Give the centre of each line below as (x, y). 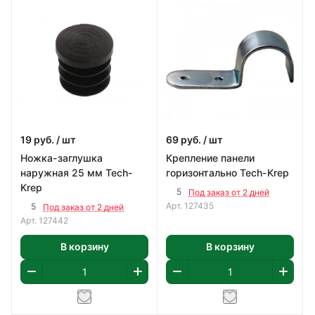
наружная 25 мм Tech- (77, 172)
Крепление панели (210, 157)
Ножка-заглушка (62, 157)
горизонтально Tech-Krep (227, 172)
